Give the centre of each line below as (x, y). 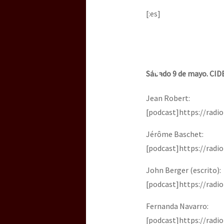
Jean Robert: (168, 98)
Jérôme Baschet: (175, 134)
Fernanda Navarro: (177, 206)
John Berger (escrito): (183, 170)
